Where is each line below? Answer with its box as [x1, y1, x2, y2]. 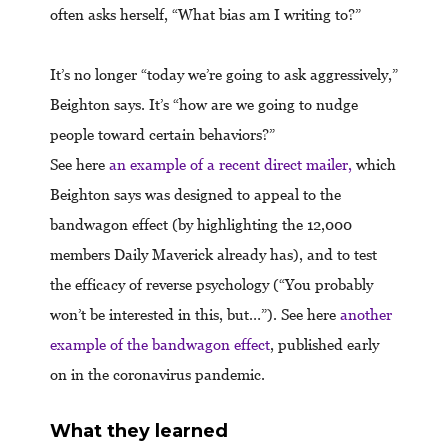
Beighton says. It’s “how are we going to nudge [50, 95, 358, 113]
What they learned [50, 419, 228, 442]
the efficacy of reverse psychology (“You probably [50, 275, 373, 293]
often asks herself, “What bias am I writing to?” [50, 5, 361, 23]
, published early [270, 335, 379, 353]
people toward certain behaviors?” [50, 125, 279, 143]
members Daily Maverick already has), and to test [50, 245, 377, 263]
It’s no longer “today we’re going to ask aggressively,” [50, 65, 398, 83]
